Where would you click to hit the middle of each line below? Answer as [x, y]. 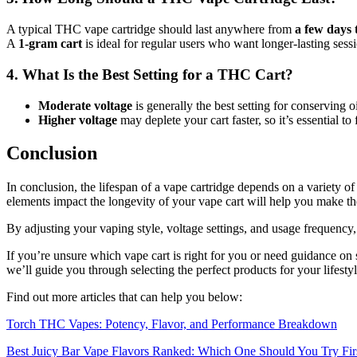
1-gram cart [50, 44]
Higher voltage [78, 120]
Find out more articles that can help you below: [124, 297]
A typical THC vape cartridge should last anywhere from [151, 29]
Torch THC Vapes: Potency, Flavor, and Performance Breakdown [172, 324]
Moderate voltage [85, 105]
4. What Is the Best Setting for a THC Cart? [150, 74]
